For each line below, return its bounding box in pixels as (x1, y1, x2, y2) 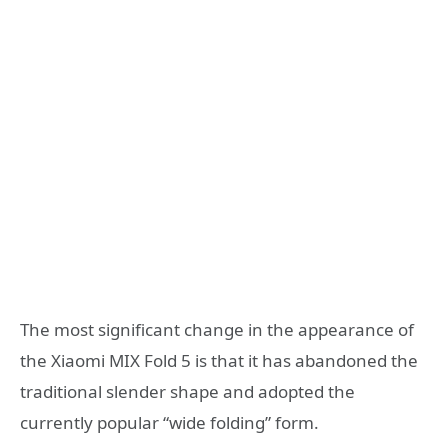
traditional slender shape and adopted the (20, 379, 355, 403)
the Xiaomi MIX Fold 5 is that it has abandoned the (20, 348, 418, 372)
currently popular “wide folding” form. (20, 410, 319, 434)
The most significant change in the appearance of (20, 317, 414, 341)
